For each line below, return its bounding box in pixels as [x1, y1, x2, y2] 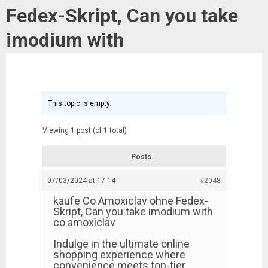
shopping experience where [53, 248, 185, 261]
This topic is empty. [48, 99, 112, 108]
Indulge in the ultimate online [53, 237, 190, 250]
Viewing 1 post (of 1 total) [42, 126, 127, 135]
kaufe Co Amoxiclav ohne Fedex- [53, 194, 208, 207]
